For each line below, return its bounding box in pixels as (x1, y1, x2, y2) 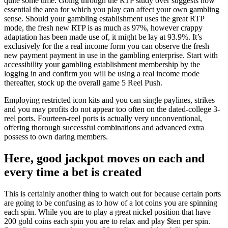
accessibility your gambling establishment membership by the (4, 60, 200, 69)
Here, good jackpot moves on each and (4, 151, 205, 165)
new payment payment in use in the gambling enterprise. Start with (4, 50, 218, 60)
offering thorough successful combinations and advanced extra (4, 123, 204, 132)
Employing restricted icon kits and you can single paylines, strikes (4, 95, 215, 104)
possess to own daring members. (4, 132, 108, 141)
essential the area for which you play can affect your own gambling (4, 5, 219, 14)
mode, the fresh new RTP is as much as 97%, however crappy (4, 23, 203, 32)
